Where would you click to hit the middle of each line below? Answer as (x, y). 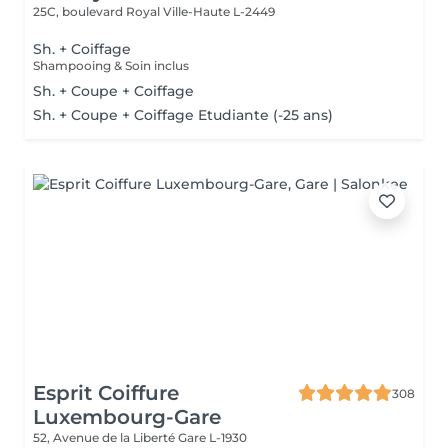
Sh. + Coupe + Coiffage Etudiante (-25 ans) (183, 115)
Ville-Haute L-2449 (219, 11)
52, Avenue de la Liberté (105, 437)
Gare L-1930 (212, 437)
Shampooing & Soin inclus (111, 65)
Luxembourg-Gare (127, 417)
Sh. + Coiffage (82, 49)
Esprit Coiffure (106, 393)
